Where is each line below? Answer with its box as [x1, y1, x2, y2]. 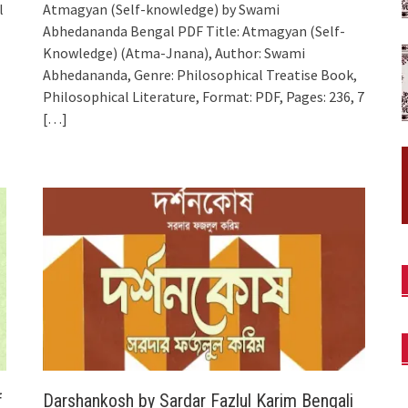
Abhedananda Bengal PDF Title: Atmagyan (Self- [43, 22, 346, 41]
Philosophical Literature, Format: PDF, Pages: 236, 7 [43, 87, 365, 107]
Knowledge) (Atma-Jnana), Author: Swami [43, 44, 306, 63]
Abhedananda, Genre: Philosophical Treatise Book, [43, 66, 358, 85]
